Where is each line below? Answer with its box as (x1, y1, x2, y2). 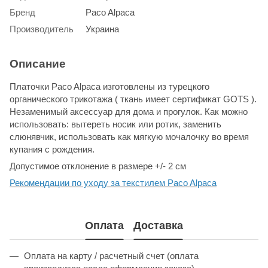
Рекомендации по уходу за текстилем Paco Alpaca (10, 178, 217, 188)
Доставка (133, 219, 183, 232)
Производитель (10, 24, 74, 34)
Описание (10, 57, 66, 70)
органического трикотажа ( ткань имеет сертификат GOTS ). (10, 94, 257, 104)
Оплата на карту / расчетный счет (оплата (24, 251, 199, 261)
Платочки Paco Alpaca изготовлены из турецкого (10, 81, 209, 92)
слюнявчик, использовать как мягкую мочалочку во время (10, 132, 249, 142)
